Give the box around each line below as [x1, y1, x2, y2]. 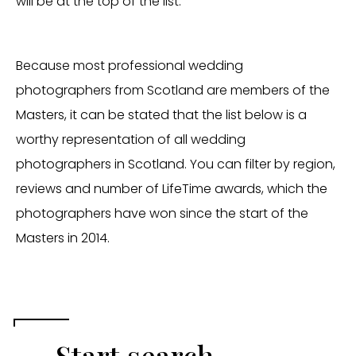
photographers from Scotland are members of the [16, 81, 330, 99]
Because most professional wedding [16, 56, 243, 75]
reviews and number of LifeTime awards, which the [16, 180, 327, 198]
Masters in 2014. [16, 229, 110, 247]
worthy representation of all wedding [16, 130, 246, 149]
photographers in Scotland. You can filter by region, [16, 155, 335, 173]
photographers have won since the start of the [16, 204, 308, 222]
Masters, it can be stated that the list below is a [16, 106, 307, 124]
